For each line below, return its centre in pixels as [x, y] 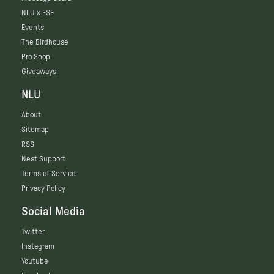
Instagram [38, 247]
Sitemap [35, 130]
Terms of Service [49, 174]
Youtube [35, 261]
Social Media [53, 212]
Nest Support [43, 159]
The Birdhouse [45, 43]
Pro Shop [36, 57]
